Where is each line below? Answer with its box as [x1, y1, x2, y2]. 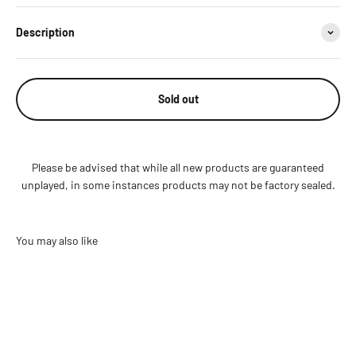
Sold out [157, 92, 199, 106]
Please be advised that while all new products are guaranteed [32, 161, 324, 174]
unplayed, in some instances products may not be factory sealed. [21, 178, 335, 192]
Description [16, 25, 75, 39]
